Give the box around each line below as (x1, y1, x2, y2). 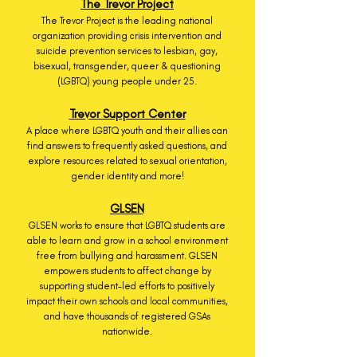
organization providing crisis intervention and (33, 30, 222, 41)
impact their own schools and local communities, (26, 296, 228, 307)
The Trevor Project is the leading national (41, 15, 213, 26)
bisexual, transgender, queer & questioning (33, 61, 221, 72)
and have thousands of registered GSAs (44, 311, 210, 322)
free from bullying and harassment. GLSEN (37, 250, 218, 261)
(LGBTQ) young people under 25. (57, 76, 197, 87)
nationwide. (102, 326, 152, 337)
